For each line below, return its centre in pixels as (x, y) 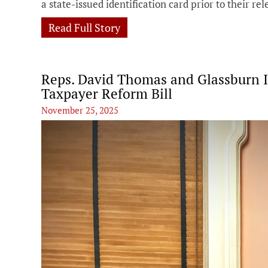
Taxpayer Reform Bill (107, 93)
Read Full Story (84, 27)
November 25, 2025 (80, 110)
